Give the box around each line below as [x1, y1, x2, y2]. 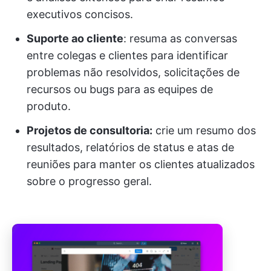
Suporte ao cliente [27, 32, 123, 45]
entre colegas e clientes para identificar [27, 49, 228, 62]
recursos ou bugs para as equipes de [27, 83, 213, 96]
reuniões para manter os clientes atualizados [27, 158, 255, 171]
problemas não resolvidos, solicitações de [27, 66, 240, 79]
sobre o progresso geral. [27, 175, 152, 188]
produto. [27, 100, 71, 113]
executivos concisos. [27, 8, 133, 21]
